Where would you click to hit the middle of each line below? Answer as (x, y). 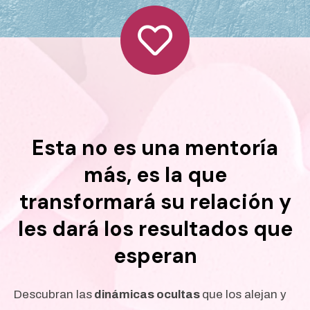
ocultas (178, 295)
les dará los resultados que (155, 229)
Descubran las (53, 295)
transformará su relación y (155, 202)
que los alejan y (244, 295)
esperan (155, 256)
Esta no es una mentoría (155, 148)
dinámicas (123, 295)
